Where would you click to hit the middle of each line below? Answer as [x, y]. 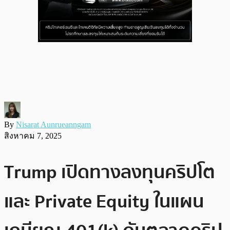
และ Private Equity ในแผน [104, 201]
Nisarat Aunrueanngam [53, 124]
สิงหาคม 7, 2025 [33, 136]
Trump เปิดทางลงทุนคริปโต [110, 172]
